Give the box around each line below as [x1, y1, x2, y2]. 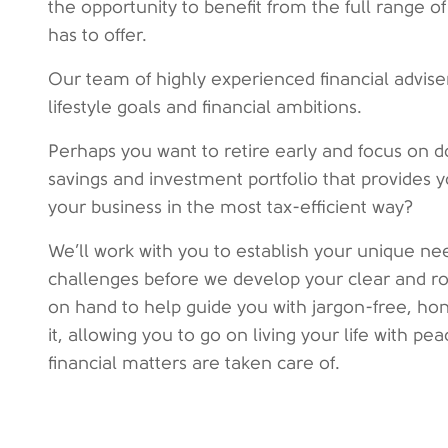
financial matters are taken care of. [48, 353, 340, 373]
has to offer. [48, 25, 147, 45]
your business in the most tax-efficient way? [48, 197, 414, 217]
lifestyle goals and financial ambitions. [48, 97, 362, 117]
